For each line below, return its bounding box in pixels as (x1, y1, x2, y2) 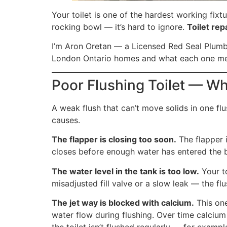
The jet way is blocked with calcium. (52, 197, 194, 208)
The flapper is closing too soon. (52, 134, 176, 145)
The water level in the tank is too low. (52, 166, 199, 176)
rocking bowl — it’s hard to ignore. (52, 22, 187, 32)
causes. (52, 115, 80, 125)
